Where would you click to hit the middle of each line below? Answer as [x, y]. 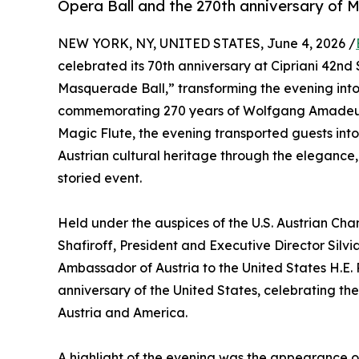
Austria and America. [123, 313]
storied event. [100, 178]
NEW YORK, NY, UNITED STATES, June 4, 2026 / [207, 44]
